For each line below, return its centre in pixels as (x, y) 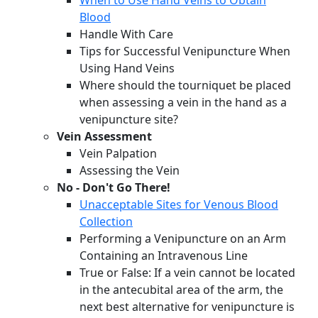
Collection (106, 222)
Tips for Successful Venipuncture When (185, 51)
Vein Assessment (104, 137)
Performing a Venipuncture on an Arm (183, 239)
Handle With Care (126, 34)
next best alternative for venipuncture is (187, 307)
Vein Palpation (118, 154)
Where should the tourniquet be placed (185, 86)
